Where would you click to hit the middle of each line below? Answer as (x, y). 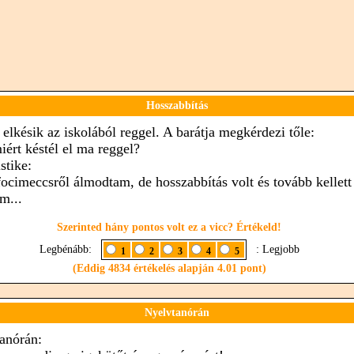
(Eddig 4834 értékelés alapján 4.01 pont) (169, 268)
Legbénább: (68, 249)
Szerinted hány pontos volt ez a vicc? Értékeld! (169, 227)
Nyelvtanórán (177, 313)
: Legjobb (274, 249)
